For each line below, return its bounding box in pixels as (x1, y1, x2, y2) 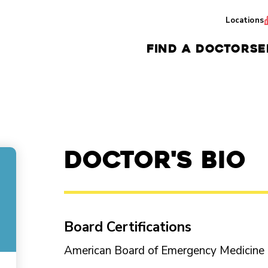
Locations (225, 14, 264, 26)
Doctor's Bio (64, 144, 246, 175)
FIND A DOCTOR (147, 41, 250, 56)
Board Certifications (64, 218, 191, 236)
